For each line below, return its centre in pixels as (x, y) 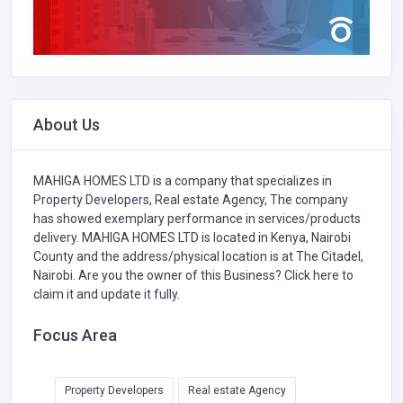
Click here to (319, 276)
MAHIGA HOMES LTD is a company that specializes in (183, 181)
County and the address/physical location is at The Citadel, (198, 257)
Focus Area (75, 336)
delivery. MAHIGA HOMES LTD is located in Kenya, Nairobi (192, 238)
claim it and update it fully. (107, 295)
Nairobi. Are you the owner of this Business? (159, 276)
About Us (67, 125)
